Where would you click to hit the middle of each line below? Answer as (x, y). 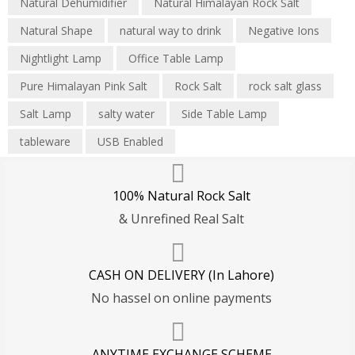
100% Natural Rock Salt (181, 196)
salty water (126, 114)
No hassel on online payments (181, 298)
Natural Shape (56, 31)
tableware (45, 142)
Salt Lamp (46, 114)
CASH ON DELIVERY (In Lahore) (181, 275)
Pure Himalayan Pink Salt (84, 86)
